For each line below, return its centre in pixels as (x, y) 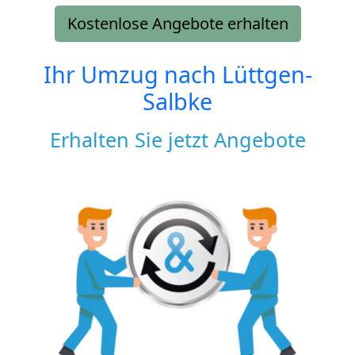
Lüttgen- (267, 74)
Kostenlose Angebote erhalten (177, 23)
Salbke (177, 101)
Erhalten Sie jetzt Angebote (177, 139)
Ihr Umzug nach (132, 74)
